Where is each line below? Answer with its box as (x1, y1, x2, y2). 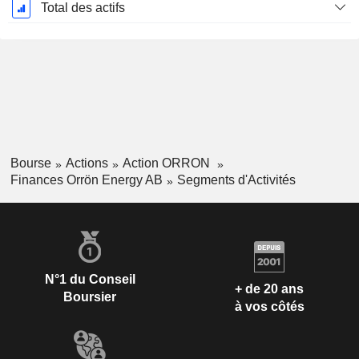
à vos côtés (234, 300, 305, 314)
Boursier (63, 289, 116, 304)
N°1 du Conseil (44, 272, 135, 286)
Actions (65, 156, 108, 171)
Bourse (10, 156, 51, 171)
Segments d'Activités (176, 173, 296, 188)
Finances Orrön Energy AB (10, 173, 163, 188)
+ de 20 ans (235, 282, 304, 296)
